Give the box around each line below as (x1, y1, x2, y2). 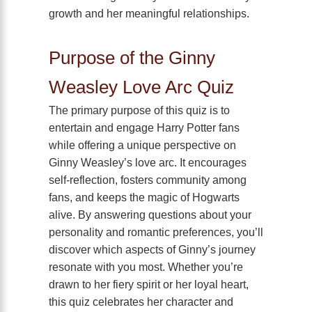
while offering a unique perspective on (49, 139, 236, 152)
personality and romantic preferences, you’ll (49, 226, 263, 239)
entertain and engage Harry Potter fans (49, 121, 240, 134)
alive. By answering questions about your (49, 208, 251, 221)
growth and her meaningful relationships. (49, 7, 249, 20)
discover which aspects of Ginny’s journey (49, 243, 256, 256)
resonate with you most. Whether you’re (49, 260, 243, 274)
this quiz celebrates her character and (49, 295, 233, 309)
